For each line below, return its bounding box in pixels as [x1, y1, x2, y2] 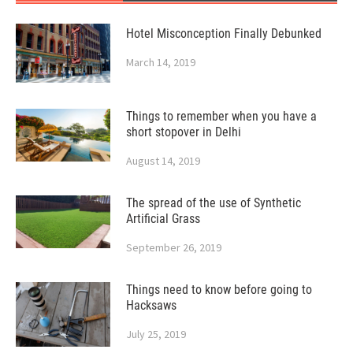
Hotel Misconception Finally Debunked [126, 25, 321, 41]
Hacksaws [126, 297, 176, 313]
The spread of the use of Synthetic [126, 195, 301, 210]
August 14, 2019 [126, 153, 200, 168]
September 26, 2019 [126, 240, 221, 255]
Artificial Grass [126, 210, 200, 226]
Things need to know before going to [126, 281, 312, 297]
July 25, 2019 [126, 326, 186, 341]
